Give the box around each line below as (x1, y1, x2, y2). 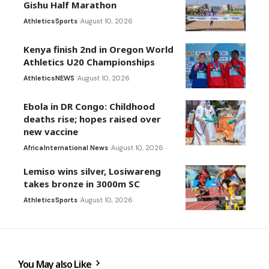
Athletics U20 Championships (23, 56, 155, 68)
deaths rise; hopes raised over (23, 113, 161, 125)
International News (44, 144, 108, 153)
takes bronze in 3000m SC (23, 178, 140, 190)
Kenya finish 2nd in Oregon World (23, 43, 174, 56)
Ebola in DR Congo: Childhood (23, 100, 155, 113)
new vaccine (23, 125, 78, 138)
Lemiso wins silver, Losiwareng (23, 165, 161, 178)
